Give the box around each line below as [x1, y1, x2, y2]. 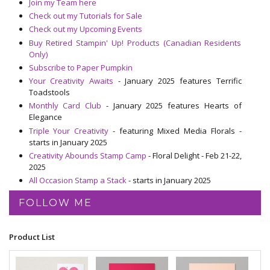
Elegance [28, 111, 62, 123]
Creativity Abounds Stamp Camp [28, 149, 146, 161]
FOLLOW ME [19, 196, 92, 209]
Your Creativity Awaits [28, 75, 113, 87]
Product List [9, 231, 55, 242]
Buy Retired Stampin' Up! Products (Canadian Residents [28, 37, 242, 48]
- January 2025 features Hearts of [101, 100, 242, 111]
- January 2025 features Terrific [113, 75, 242, 87]
